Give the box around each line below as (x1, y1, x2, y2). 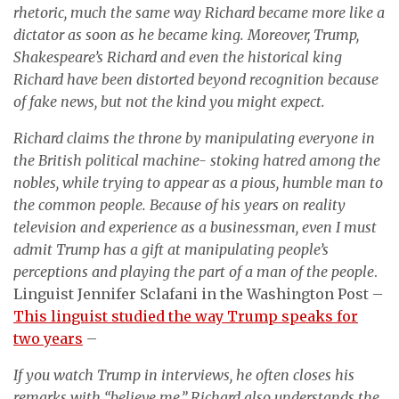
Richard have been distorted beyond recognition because (13, 70, 379, 88)
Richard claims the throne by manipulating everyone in (13, 129, 375, 147)
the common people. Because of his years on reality (13, 196, 346, 214)
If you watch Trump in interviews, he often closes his (13, 366, 354, 384)
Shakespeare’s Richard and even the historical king (13, 48, 342, 66)
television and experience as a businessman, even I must (13, 218, 377, 236)
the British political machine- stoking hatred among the (13, 151, 380, 169)
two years (13, 330, 83, 347)
